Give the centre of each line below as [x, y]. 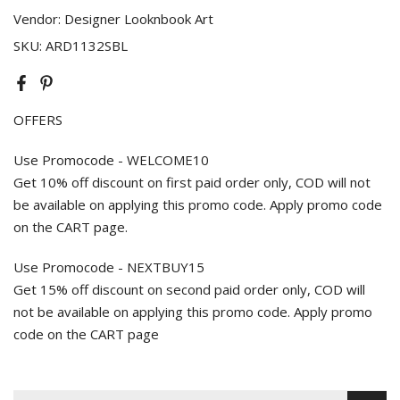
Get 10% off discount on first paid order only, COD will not [192, 183]
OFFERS [38, 120]
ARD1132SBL [87, 46]
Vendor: [39, 19]
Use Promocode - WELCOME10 [111, 160]
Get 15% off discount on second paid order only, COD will [189, 290]
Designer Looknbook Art [139, 19]
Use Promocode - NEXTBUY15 [109, 267]
